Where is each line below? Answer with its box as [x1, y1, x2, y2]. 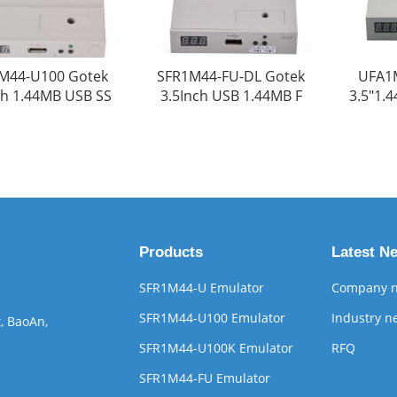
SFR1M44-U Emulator [138, 279, 264, 296]
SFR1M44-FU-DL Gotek [157, 66, 306, 87]
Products [138, 244, 203, 261]
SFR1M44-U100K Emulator [138, 339, 293, 356]
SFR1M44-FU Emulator [138, 370, 270, 386]
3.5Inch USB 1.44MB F [160, 86, 302, 106]
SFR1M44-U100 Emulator [138, 309, 285, 326]
